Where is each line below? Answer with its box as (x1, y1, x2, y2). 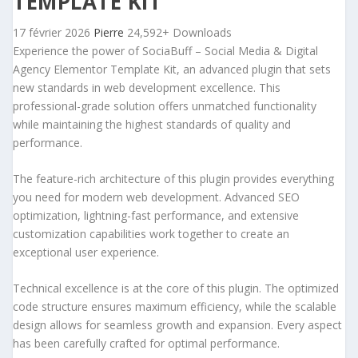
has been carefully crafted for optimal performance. (13, 336, 280, 352)
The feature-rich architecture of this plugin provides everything (13, 170, 334, 186)
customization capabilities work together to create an (13, 225, 289, 241)
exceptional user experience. (13, 244, 159, 260)
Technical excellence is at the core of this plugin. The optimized (13, 280, 339, 296)
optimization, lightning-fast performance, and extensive (13, 207, 299, 223)
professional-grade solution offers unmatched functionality (13, 97, 316, 113)
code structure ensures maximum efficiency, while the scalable (13, 299, 336, 315)
